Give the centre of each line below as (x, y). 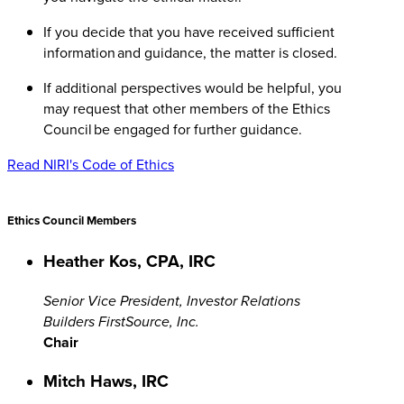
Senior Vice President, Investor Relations (172, 300)
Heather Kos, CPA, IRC (129, 261)
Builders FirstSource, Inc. (121, 321)
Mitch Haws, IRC (106, 381)
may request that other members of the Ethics (187, 108)
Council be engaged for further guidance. (174, 129)
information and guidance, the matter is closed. (192, 52)
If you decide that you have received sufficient (189, 32)
